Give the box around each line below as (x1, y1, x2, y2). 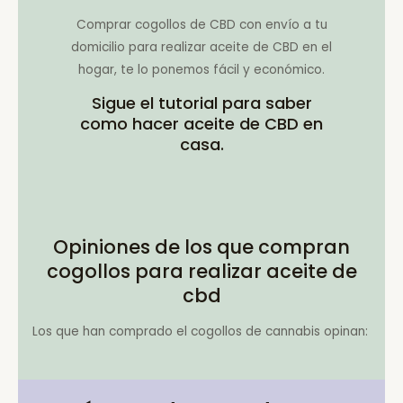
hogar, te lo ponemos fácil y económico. (78, 60, 325, 78)
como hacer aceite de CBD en (80, 112, 323, 136)
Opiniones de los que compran (53, 233, 350, 260)
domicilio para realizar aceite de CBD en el (71, 38, 332, 56)
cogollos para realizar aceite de (46, 257, 357, 284)
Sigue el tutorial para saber (91, 92, 312, 115)
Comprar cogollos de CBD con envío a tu (76, 15, 327, 33)
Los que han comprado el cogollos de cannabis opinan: (32, 323, 369, 341)
